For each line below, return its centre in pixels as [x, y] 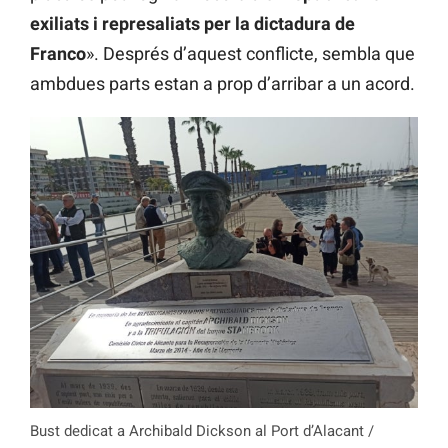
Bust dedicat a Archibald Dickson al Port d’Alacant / [202, 430]
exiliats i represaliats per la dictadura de [192, 24]
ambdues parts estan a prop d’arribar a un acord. [222, 84]
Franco [58, 54]
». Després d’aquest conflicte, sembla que [250, 54]
